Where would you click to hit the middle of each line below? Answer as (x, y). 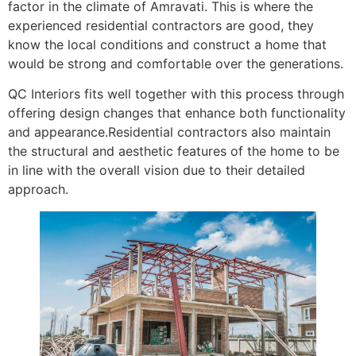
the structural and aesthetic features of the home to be (174, 151)
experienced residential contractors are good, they (161, 25)
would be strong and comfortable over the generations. (176, 63)
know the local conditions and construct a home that (167, 44)
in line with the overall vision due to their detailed (157, 170)
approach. (38, 190)
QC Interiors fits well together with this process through (176, 94)
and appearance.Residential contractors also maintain (169, 132)
